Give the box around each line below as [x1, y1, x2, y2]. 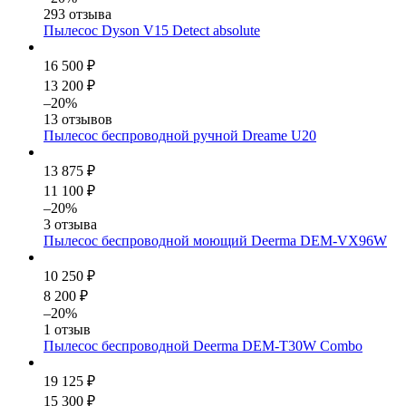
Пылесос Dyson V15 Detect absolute [43, 22, 260, 38]
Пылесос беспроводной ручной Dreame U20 [43, 127, 316, 143]
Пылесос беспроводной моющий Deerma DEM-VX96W [43, 232, 387, 248]
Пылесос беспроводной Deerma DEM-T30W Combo [43, 337, 362, 353]
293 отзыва [43, 5, 111, 22]
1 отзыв [43, 321, 91, 337]
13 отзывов [43, 111, 112, 127]
